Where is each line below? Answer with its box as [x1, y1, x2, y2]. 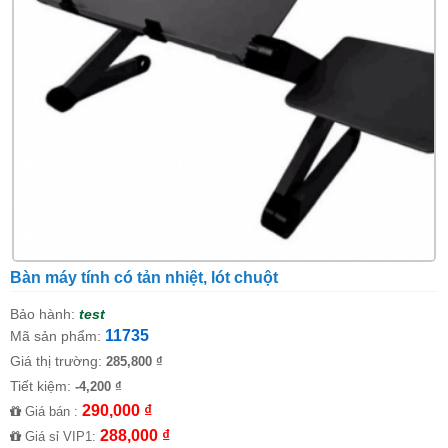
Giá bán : [21, 404, 82, 420]
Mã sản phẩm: [10, 328, 101, 345]
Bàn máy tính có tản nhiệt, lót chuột [10, 269, 278, 287]
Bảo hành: [10, 306, 75, 323]
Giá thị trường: [10, 353, 106, 370]
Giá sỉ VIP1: [21, 429, 100, 445]
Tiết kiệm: [10, 378, 75, 395]
